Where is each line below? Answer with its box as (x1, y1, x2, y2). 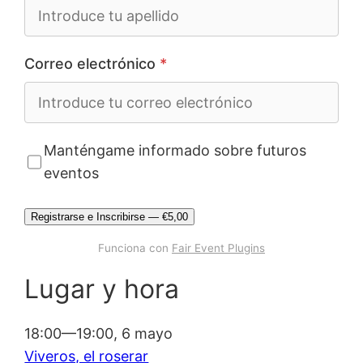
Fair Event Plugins (172, 241, 265, 255)
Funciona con (98, 241, 172, 255)
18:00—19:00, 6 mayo (24, 324, 173, 342)
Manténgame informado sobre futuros (43, 142, 306, 160)
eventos (43, 164, 99, 182)
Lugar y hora (24, 273, 180, 305)
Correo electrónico (24, 55, 160, 73)
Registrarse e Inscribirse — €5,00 (31, 211, 189, 224)
